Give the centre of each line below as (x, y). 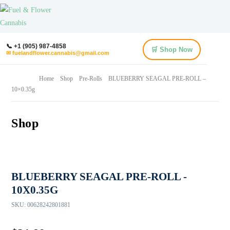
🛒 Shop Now (172, 50)
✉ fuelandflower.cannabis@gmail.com (58, 53)
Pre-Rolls (91, 79)
